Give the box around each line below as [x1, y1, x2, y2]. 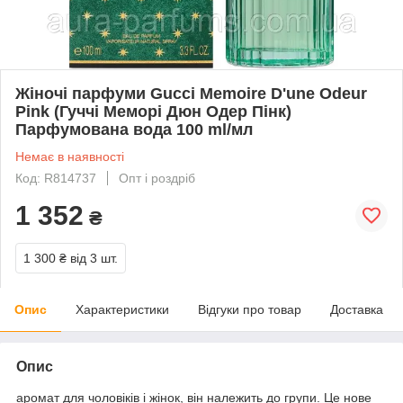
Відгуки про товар [198, 301, 301, 317]
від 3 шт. [70, 250, 118, 265]
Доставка [330, 301, 383, 317]
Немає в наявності [15, 148, 124, 164]
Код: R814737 [15, 170, 96, 185]
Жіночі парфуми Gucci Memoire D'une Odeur [15, 84, 367, 103]
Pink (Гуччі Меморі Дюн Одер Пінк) [15, 102, 291, 121]
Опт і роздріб [119, 170, 195, 185]
